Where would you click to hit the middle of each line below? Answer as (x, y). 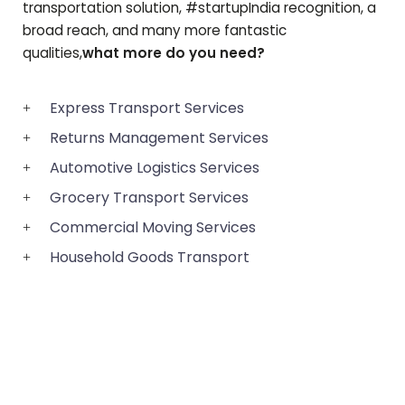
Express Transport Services (147, 108)
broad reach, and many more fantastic (155, 31)
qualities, (52, 53)
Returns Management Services (159, 138)
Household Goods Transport (150, 258)
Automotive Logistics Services (155, 168)
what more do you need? (174, 53)
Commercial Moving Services (153, 228)
